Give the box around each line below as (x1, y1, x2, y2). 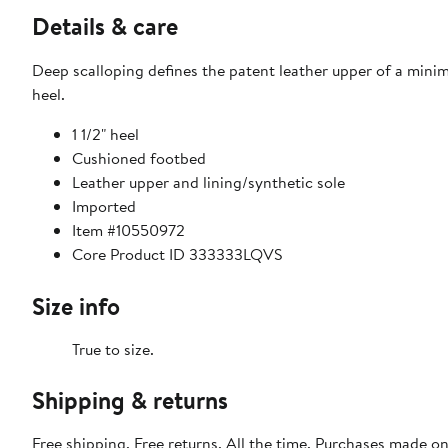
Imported (72, 194, 136, 217)
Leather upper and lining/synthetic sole (72, 170, 345, 193)
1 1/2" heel (72, 122, 139, 145)
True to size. (72, 337, 154, 360)
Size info (32, 288, 120, 323)
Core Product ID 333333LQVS (72, 242, 283, 265)
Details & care (32, 8, 178, 43)
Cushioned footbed (72, 146, 206, 169)
